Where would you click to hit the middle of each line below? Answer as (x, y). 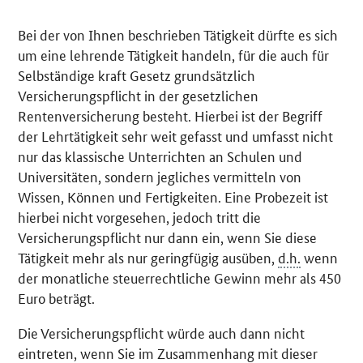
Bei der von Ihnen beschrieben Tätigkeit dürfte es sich (178, 34)
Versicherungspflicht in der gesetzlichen (139, 95)
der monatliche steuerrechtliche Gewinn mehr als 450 (180, 278)
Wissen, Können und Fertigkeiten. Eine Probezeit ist (173, 196)
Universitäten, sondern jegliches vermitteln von (160, 176)
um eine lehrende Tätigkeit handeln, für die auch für (174, 55)
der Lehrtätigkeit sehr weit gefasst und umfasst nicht (176, 136)
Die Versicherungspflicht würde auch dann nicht (162, 333)
